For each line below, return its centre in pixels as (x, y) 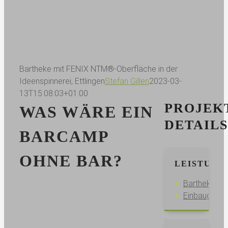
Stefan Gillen (127, 81)
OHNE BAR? (71, 161)
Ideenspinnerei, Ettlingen (62, 81)
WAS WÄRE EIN (86, 112)
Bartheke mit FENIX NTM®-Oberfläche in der (98, 69)
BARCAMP (64, 136)
